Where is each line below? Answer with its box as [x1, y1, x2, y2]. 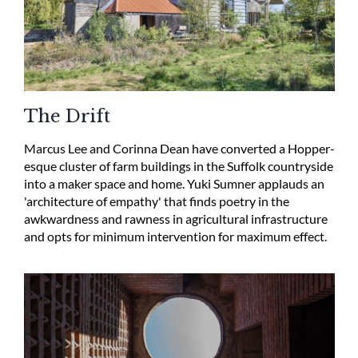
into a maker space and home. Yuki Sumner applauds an [23, 176, 324, 192]
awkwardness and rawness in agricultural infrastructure [23, 211, 328, 227]
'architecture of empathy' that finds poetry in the [23, 193, 289, 209]
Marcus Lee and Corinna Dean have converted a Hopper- [23, 141, 335, 157]
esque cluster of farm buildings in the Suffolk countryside [23, 158, 333, 174]
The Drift [23, 105, 110, 128]
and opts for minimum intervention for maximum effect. [23, 229, 327, 245]
